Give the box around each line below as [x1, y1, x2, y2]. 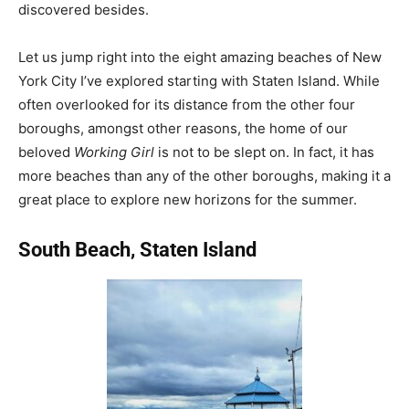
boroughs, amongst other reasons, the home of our [18, 119, 348, 137]
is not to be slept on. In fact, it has [154, 142, 374, 161]
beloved [18, 142, 74, 161]
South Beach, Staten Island [18, 237, 257, 261]
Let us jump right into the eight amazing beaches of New [18, 47, 382, 66]
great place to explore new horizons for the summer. [18, 190, 357, 208]
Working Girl [74, 142, 154, 161]
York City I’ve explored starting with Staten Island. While [18, 71, 380, 89]
